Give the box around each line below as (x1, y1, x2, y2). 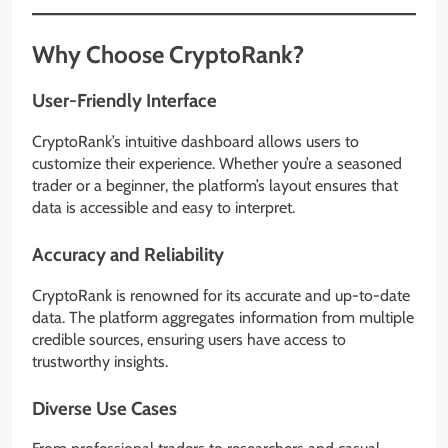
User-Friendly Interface (32, 89, 217, 113)
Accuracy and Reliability (32, 242, 224, 266)
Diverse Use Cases (32, 396, 177, 420)
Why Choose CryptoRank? (32, 40, 304, 70)
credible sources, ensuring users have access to (32, 329, 346, 349)
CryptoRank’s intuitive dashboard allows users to (32, 131, 359, 151)
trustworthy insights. (32, 351, 168, 371)
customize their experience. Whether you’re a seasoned (32, 153, 402, 173)
